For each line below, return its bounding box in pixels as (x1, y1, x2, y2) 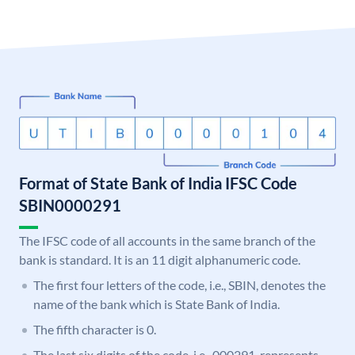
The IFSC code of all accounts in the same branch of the (19, 233, 315, 249)
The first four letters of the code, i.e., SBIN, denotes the (33, 277, 326, 293)
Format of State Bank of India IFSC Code (19, 174, 297, 193)
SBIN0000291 (19, 196, 121, 216)
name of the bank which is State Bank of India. (33, 296, 280, 312)
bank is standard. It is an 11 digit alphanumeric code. (19, 252, 300, 268)
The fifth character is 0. (33, 322, 156, 338)
